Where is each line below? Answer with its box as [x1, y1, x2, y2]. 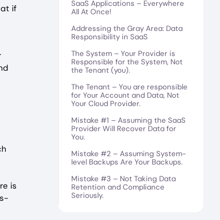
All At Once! [71, 6, 115, 17]
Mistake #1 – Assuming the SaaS [71, 115, 186, 125]
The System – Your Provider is [71, 48, 175, 58]
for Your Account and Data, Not [71, 90, 179, 100]
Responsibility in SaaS [71, 31, 148, 42]
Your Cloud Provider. [71, 98, 144, 109]
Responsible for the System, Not [71, 56, 183, 67]
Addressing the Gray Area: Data [71, 23, 183, 33]
